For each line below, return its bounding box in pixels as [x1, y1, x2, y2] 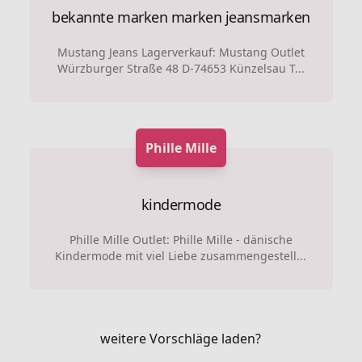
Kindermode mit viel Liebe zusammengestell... [55, 248, 307, 263]
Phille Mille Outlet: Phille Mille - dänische [69, 232, 293, 247]
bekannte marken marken [52, 7, 222, 27]
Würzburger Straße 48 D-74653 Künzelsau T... [57, 61, 305, 76]
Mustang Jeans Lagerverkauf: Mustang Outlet [57, 44, 305, 60]
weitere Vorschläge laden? [100, 330, 262, 347]
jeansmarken [225, 7, 310, 27]
